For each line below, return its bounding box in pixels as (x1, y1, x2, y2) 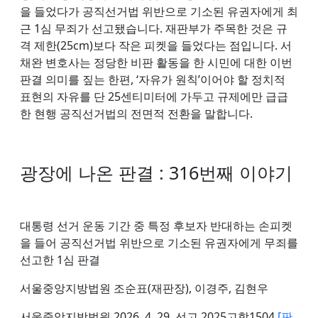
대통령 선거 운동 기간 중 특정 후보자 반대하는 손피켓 (20, 217, 292, 234)
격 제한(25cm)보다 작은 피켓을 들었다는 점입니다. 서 (20, 37, 292, 53)
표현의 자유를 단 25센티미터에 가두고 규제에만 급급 (20, 88, 288, 104)
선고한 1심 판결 (20, 251, 100, 268)
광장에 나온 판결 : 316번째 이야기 (20, 160, 292, 185)
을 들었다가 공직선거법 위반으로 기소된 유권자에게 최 (20, 3, 298, 19)
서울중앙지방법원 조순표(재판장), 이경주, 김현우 (20, 280, 268, 296)
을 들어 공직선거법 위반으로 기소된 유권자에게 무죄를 (20, 234, 298, 251)
